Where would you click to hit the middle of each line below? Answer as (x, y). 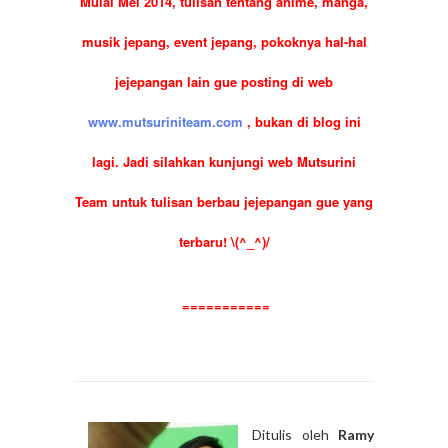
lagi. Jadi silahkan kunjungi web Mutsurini (224, 162)
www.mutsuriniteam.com (167, 122)
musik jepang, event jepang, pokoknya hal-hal (224, 42)
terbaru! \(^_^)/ (224, 242)
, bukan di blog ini (303, 122)
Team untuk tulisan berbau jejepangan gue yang (224, 202)
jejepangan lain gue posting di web (224, 82)
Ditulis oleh (295, 435)
